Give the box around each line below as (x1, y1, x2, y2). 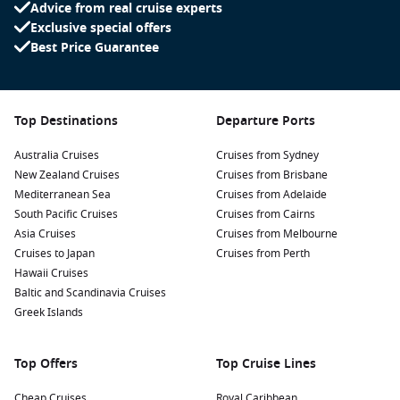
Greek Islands (14, 304, 83, 321)
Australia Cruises (14, 147, 99, 163)
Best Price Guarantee (30, 38, 159, 57)
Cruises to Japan (14, 246, 95, 262)
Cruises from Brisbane (216, 167, 328, 183)
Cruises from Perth (216, 246, 310, 262)
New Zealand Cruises (14, 167, 120, 183)
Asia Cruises (14, 226, 76, 242)
